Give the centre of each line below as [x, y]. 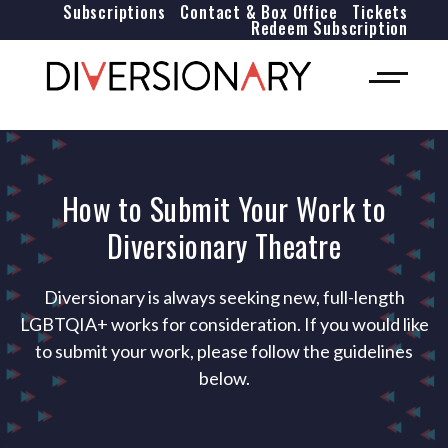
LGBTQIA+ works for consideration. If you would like [224, 324]
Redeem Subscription [329, 28]
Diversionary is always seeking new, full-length [224, 297]
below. [224, 378]
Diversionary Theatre [224, 245]
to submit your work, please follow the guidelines [224, 351]
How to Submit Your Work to [224, 208]
